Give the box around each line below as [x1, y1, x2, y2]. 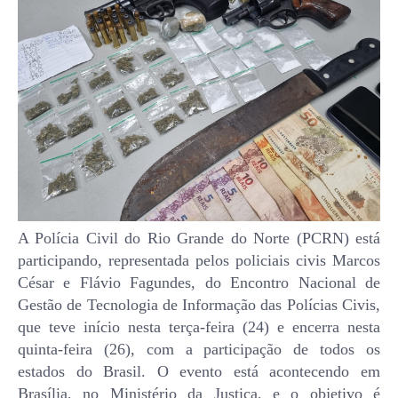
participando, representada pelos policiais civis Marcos [18, 251, 380, 269]
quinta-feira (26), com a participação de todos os [18, 340, 380, 358]
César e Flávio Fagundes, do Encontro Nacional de [18, 274, 380, 291]
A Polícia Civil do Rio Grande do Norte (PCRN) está [18, 229, 380, 247]
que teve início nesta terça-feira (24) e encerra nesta [18, 318, 380, 336]
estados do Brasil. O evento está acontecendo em [18, 362, 380, 380]
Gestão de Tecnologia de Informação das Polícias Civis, [18, 296, 380, 314]
